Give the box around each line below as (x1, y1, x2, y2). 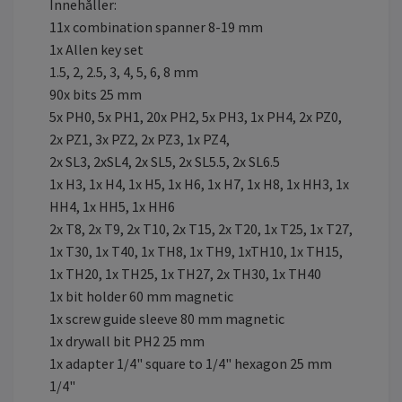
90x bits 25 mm (49, 84, 142, 103)
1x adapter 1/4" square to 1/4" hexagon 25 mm (49, 354, 332, 372)
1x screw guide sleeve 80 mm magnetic (49, 309, 284, 328)
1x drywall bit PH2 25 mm (49, 331, 205, 350)
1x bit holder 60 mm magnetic (49, 286, 233, 305)
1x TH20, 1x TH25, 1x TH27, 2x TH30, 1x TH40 (49, 264, 321, 283)
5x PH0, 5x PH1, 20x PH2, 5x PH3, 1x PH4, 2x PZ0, (49, 107, 342, 126)
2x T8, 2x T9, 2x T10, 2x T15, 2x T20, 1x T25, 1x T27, (49, 219, 353, 238)
